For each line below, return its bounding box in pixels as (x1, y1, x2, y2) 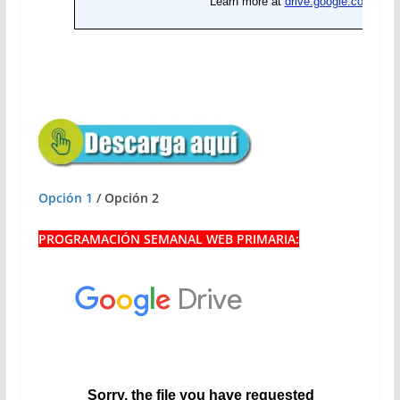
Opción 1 (37, 188, 93, 206)
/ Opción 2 (92, 188, 159, 206)
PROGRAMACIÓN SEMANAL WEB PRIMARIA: (37, 229, 299, 247)
